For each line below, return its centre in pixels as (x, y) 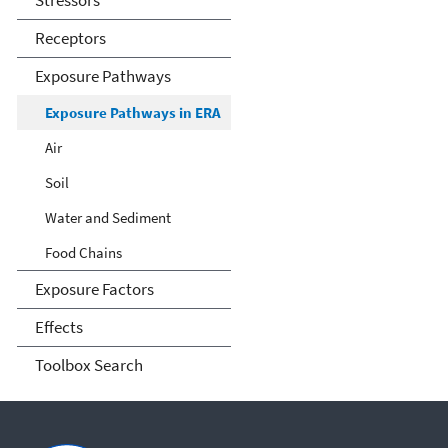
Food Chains (83, 253)
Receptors (70, 38)
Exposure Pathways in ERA (133, 113)
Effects (58, 327)
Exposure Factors (94, 289)
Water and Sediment (108, 218)
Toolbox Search (88, 365)
